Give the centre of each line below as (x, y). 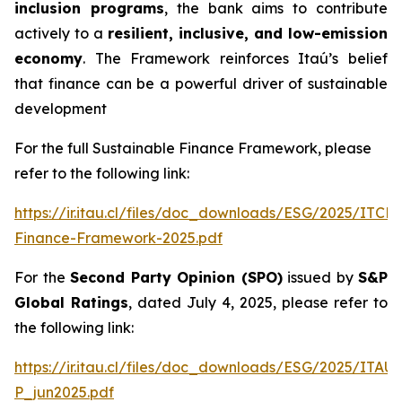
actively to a (61, 33)
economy (48, 58)
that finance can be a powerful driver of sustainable (201, 83)
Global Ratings (71, 302)
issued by (320, 277)
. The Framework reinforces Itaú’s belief (235, 58)
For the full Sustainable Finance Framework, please (193, 148)
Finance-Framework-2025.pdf (118, 238)
